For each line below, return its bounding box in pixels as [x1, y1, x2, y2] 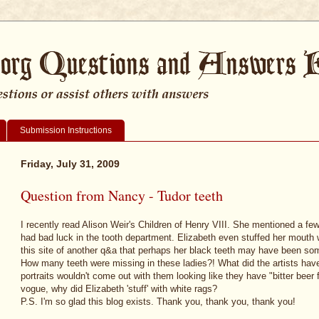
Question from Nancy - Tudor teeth [21, 185, 223, 205]
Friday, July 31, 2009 [21, 157, 120, 169]
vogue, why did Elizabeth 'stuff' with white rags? [21, 283, 217, 295]
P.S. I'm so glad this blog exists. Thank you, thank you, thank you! [21, 296, 296, 308]
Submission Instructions [20, 125, 112, 135]
